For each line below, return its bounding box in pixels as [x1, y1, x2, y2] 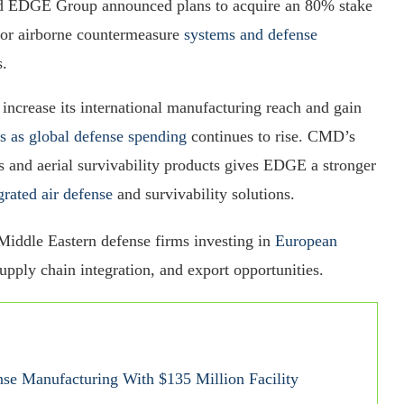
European [275, 231, 337, 250]
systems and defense [184, 24, 317, 43]
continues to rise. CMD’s [187, 126, 355, 145]
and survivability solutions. [113, 184, 295, 203]
